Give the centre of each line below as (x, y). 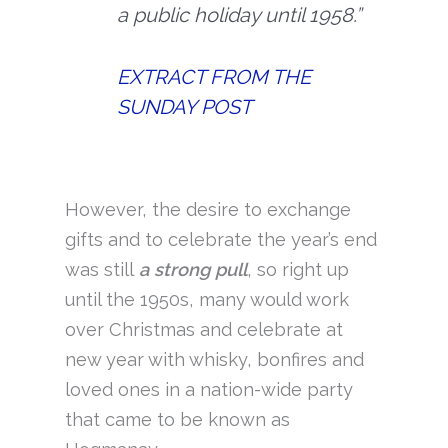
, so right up (297, 269)
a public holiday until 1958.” (239, 15)
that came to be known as (177, 419)
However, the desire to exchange (207, 209)
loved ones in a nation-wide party (208, 389)
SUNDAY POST (185, 107)
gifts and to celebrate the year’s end (220, 239)
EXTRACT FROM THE (214, 77)
